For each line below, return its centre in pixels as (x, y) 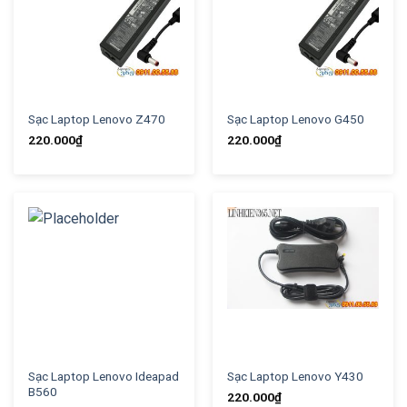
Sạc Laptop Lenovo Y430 (295, 377)
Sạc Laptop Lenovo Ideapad (103, 377)
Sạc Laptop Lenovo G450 (295, 119)
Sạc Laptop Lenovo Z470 (96, 119)
